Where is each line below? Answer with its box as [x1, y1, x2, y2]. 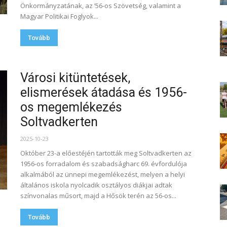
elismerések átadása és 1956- [20, 85, 187, 100]
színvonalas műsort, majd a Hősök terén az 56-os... [20, 191, 176, 200]
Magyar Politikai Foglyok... [20, 12, 98, 21]
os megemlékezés [20, 100, 122, 115]
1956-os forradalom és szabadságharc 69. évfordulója [20, 159, 187, 168]
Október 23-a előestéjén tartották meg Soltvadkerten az [20, 148, 192, 158]
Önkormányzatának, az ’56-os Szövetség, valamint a [20, 1, 181, 10]
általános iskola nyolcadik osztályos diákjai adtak [20, 180, 172, 190]
